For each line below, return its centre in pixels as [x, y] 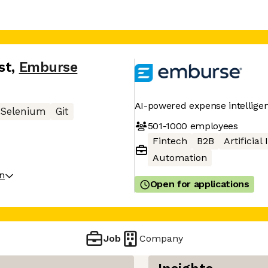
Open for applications [200, 184]
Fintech [170, 141]
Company [162, 238]
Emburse [48, 67]
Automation [179, 158]
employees [212, 126]
